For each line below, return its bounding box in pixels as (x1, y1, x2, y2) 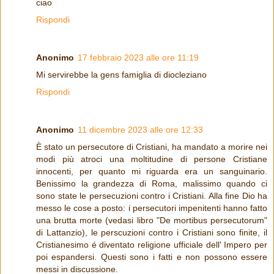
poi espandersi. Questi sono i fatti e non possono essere (36, 251, 267, 262)
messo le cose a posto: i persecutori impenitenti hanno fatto (36, 202, 267, 213)
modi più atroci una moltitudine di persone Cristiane (36, 154, 267, 164)
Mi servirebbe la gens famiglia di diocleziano (36, 70, 207, 80)
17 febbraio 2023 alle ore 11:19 (78, 53, 199, 62)
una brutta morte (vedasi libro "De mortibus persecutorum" (36, 215, 267, 225)
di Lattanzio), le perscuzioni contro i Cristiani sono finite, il (36, 227, 267, 237)
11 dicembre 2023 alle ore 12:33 (78, 124, 203, 135)
